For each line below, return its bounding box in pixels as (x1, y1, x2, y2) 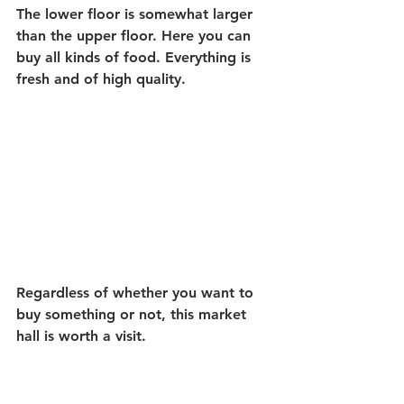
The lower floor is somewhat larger (16, 5, 257, 23)
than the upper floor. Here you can (16, 27, 255, 45)
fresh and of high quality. (16, 70, 186, 88)
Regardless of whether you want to (16, 284, 258, 302)
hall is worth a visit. (16, 327, 146, 345)
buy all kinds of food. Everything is (16, 49, 255, 67)
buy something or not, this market (16, 306, 251, 324)
